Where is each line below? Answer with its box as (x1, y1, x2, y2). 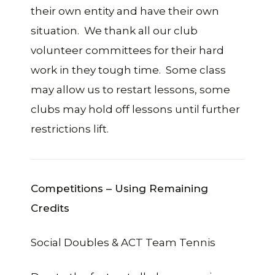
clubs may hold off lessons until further (31, 103, 240, 115)
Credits (31, 201, 69, 214)
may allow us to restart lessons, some (31, 83, 230, 96)
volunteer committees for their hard (31, 44, 224, 56)
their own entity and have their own (31, 4, 219, 17)
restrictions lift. (31, 122, 109, 135)
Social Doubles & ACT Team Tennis (31, 236, 215, 249)
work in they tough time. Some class (31, 63, 226, 76)
